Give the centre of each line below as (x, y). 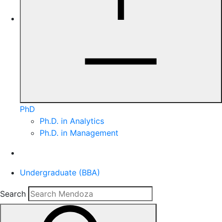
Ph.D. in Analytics (72, 121)
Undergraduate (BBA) (60, 172)
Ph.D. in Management (79, 133)
